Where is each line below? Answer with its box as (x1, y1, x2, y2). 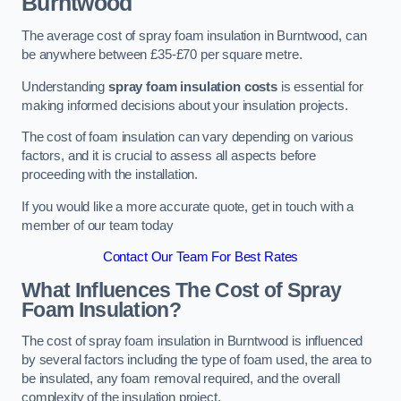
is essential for (277, 79, 363, 94)
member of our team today (21, 218, 174, 233)
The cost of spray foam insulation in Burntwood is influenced (21, 334, 363, 349)
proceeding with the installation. (21, 167, 199, 183)
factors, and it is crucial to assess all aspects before (21, 149, 317, 164)
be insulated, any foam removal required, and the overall (21, 371, 340, 387)
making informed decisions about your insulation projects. (21, 98, 348, 113)
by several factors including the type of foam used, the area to (21, 353, 371, 368)
